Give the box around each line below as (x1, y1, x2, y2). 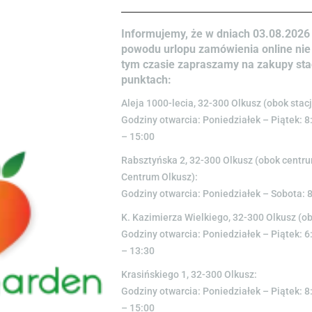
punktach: (121, 72, 171, 86)
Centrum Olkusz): (121, 171, 198, 182)
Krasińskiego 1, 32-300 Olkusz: (121, 268, 257, 280)
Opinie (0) (165, 15, 228, 32)
